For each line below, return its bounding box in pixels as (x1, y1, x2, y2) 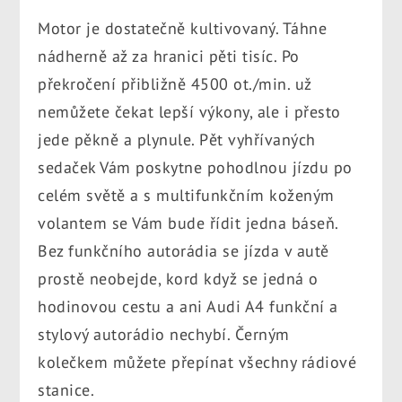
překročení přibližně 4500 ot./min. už (38, 73, 312, 94)
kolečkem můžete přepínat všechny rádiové (38, 351, 357, 372)
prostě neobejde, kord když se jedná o (38, 267, 319, 289)
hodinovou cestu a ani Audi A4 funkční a (38, 295, 338, 317)
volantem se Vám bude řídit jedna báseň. (38, 212, 338, 233)
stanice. (38, 379, 95, 400)
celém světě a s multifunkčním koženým (38, 184, 335, 205)
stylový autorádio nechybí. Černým (38, 323, 290, 345)
